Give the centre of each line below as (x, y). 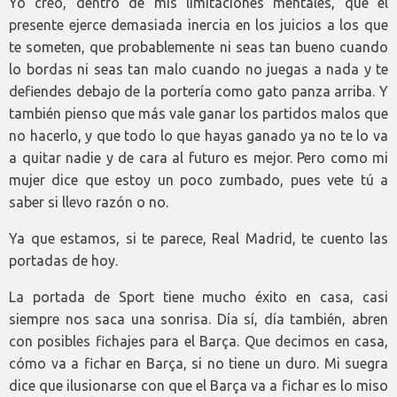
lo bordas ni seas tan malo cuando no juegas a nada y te (198, 69)
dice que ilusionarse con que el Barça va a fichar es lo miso (198, 385)
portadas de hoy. (63, 260)
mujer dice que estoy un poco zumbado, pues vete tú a (198, 179)
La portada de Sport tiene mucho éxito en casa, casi (198, 296)
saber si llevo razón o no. (89, 202)
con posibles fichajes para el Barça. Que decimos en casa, (198, 341)
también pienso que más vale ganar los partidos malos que (198, 113)
